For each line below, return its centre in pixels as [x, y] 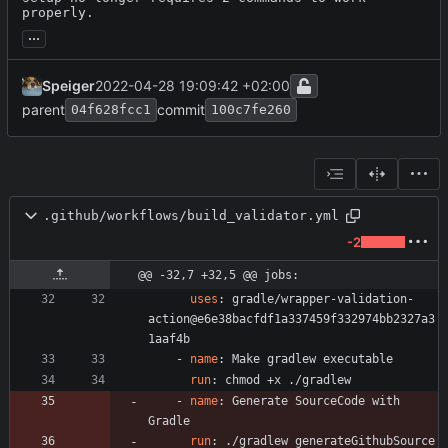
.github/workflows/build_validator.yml [191, 216]
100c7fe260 [251, 109]
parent [43, 109]
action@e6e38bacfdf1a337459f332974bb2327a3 [291, 318]
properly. [58, 12]
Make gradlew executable [312, 358]
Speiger [68, 85]
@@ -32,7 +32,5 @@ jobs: [218, 274]
